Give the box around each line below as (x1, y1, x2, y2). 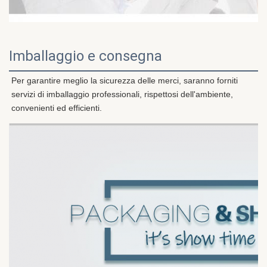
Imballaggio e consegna (9, 48, 162, 65)
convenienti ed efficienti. (11, 103, 102, 113)
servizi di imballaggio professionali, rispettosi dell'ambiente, (11, 89, 233, 100)
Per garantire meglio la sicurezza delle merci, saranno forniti (11, 76, 238, 86)
